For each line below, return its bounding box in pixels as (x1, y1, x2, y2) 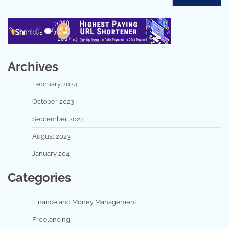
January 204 (32, 149, 70, 157)
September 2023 (32, 114, 84, 123)
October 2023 (32, 97, 74, 105)
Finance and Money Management (32, 198, 136, 206)
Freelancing (32, 215, 70, 223)
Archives (8, 59, 58, 74)
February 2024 (32, 80, 77, 88)
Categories (8, 170, 71, 185)
